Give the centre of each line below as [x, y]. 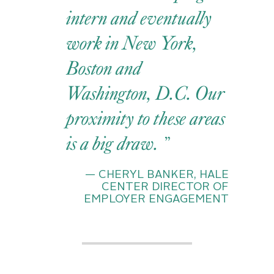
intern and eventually [140, 18]
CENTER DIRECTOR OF [165, 187]
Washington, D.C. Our [146, 94]
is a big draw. [115, 144]
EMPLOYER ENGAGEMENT [156, 199]
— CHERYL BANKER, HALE [157, 175]
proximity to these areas [146, 119]
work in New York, [133, 43]
